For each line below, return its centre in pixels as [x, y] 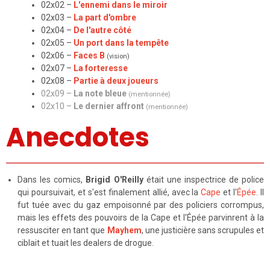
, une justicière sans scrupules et [203, 231]
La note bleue [100, 94]
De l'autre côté [102, 30]
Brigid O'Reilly [115, 180]
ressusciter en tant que [62, 231]
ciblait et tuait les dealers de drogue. [86, 243]
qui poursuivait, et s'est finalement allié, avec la [109, 193]
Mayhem [124, 231]
